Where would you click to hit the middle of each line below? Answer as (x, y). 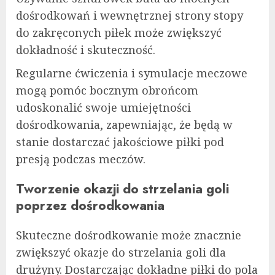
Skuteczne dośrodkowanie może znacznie (129, 235)
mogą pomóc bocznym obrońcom (107, 90)
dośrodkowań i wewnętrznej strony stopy (130, 15)
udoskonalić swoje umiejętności (103, 107)
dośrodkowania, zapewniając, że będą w (124, 124)
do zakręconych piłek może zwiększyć (119, 32)
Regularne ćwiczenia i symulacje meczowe (132, 73)
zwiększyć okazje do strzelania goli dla (121, 252)
